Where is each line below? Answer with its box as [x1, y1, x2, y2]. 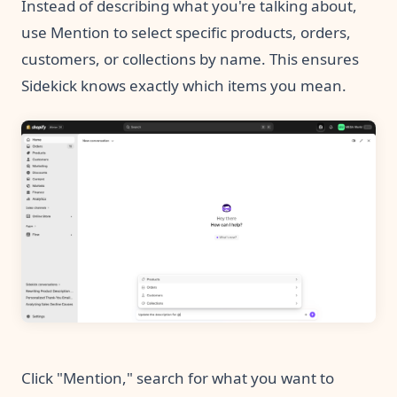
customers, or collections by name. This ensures [21, 48, 359, 69]
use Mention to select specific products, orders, [21, 21, 351, 43]
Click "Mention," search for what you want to [21, 367, 334, 388]
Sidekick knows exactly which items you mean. [21, 74, 346, 96]
